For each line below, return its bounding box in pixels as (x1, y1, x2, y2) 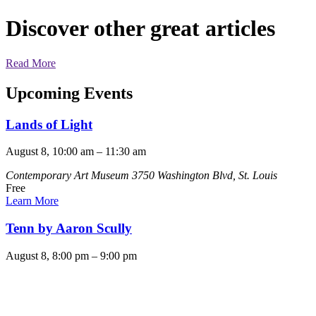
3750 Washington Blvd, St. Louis (132, 169, 277, 182)
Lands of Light (6, 116, 92, 132)
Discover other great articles (6, 16, 275, 42)
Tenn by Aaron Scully (6, 221, 132, 236)
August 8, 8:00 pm (6, 249, 89, 262)
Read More (6, 56, 56, 69)
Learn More (6, 195, 59, 207)
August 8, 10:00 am (6, 145, 94, 158)
